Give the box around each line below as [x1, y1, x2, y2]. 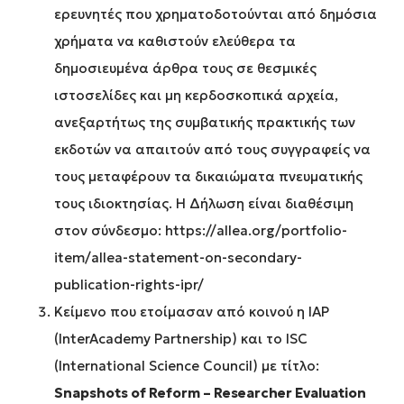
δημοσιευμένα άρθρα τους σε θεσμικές [54, 60, 317, 78]
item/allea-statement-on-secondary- [54, 249, 302, 267]
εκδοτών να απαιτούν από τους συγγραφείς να [54, 141, 371, 159]
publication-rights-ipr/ [54, 276, 204, 294]
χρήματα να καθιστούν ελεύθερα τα [54, 32, 296, 50]
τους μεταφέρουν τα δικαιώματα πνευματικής [54, 168, 363, 186]
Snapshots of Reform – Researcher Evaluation [54, 384, 366, 402]
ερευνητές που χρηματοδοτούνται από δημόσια [54, 5, 377, 23]
